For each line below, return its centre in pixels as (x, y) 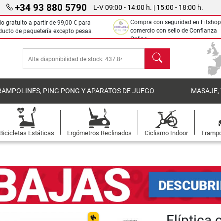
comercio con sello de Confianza (174, 31)
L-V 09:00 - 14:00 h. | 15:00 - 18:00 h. (148, 7)
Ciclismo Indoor (166, 133)
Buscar (156, 54)
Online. (139, 39)
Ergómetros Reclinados (99, 133)
